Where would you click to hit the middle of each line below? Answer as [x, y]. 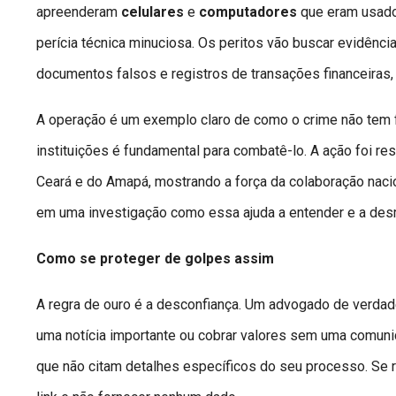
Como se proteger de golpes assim [155, 259]
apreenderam [79, 12]
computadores [248, 12]
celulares [152, 12]
